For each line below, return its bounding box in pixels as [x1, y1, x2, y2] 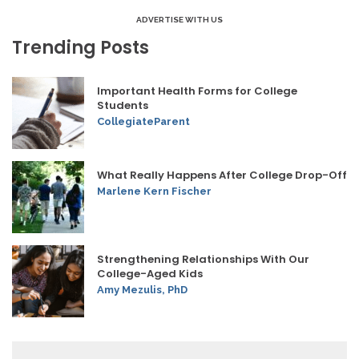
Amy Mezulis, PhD [97, 284, 188, 296]
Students [97, 98, 148, 114]
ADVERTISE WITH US [136, 15, 223, 25]
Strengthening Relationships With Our [97, 252, 309, 268]
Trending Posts [12, 35, 149, 61]
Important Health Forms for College [97, 83, 297, 99]
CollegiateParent [97, 115, 190, 128]
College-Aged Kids [97, 266, 203, 282]
